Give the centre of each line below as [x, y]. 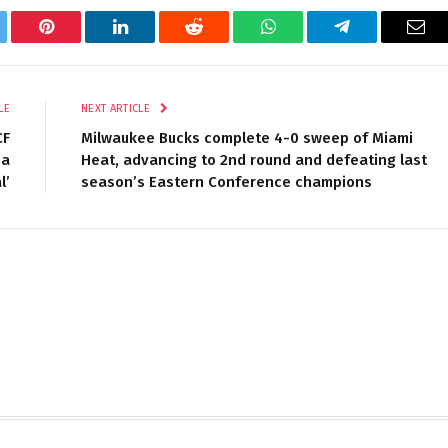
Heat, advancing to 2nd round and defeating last [254, 160]
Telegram [374, 41]
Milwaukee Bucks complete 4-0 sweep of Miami [247, 138]
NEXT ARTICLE [117, 108]
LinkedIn [151, 41]
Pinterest [76, 41]
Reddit [216, 41]
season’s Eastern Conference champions [226, 182]
